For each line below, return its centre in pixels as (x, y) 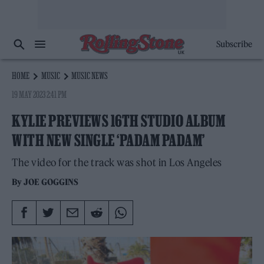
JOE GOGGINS (51, 182)
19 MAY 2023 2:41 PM (39, 94)
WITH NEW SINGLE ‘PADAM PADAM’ (108, 140)
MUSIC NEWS (90, 75)
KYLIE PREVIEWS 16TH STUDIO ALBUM (118, 121)
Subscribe (234, 44)
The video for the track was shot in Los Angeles (117, 163)
